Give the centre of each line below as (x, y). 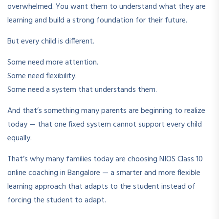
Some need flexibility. (42, 76)
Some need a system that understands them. (82, 90)
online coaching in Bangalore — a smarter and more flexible (104, 173)
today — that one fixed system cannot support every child (105, 124)
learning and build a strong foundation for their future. (97, 20)
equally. (20, 138)
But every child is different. (51, 41)
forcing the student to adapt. (57, 200)
